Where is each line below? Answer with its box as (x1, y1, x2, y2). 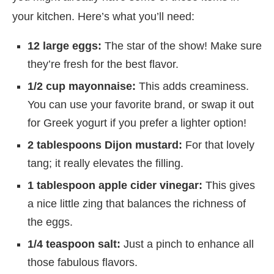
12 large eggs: (28, 39, 102, 52)
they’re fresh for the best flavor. (28, 57, 179, 70)
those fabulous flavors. (28, 256, 138, 268)
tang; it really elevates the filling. (28, 157, 183, 169)
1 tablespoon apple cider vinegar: (28, 179, 202, 191)
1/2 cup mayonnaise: (28, 80, 136, 92)
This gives (202, 179, 255, 191)
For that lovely (182, 138, 254, 151)
